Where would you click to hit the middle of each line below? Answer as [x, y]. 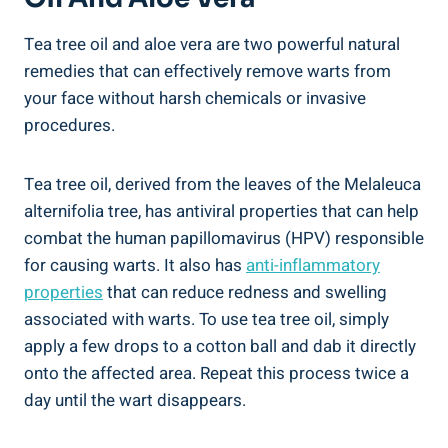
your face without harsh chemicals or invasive [195, 98]
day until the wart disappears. [135, 400]
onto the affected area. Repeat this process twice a [216, 373]
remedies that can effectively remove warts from [207, 71]
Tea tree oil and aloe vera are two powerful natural [212, 44]
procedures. [69, 125]
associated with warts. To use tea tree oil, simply [206, 319]
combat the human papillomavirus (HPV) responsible [224, 238]
